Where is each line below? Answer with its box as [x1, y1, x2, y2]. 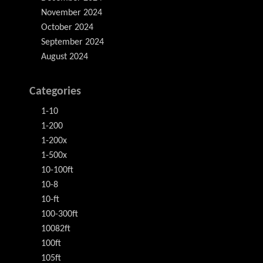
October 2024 [41, 23, 93, 33]
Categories [29, 86, 81, 98]
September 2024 [41, 38, 104, 48]
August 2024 [41, 52, 88, 62]
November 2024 [41, 8, 102, 18]
